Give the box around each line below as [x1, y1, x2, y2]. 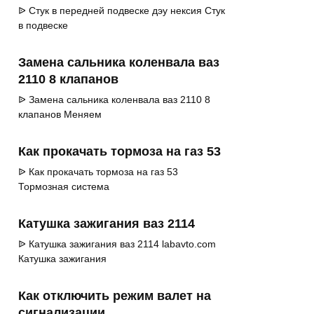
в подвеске [18, 20, 68, 32]
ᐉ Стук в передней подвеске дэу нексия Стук [18, 5, 225, 17]
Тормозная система [18, 181, 109, 193]
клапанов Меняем [18, 109, 102, 121]
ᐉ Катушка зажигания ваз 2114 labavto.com [18, 238, 216, 250]
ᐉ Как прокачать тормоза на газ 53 [18, 166, 178, 178]
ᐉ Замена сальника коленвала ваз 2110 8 [18, 94, 210, 106]
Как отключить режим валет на [18, 289, 211, 303]
